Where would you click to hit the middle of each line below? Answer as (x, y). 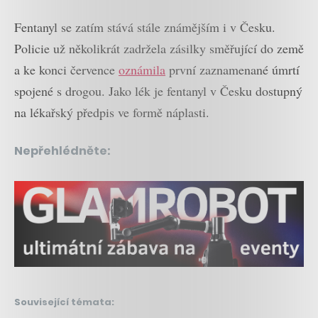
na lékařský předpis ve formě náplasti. (112, 112)
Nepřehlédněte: (62, 150)
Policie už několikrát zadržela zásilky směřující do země (159, 48)
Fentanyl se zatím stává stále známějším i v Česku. (145, 27)
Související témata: (64, 302)
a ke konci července (66, 69)
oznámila (142, 69)
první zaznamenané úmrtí (232, 69)
